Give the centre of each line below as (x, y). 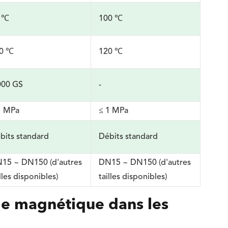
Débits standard (129, 137)
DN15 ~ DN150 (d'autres (145, 163)
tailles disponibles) (133, 177)
